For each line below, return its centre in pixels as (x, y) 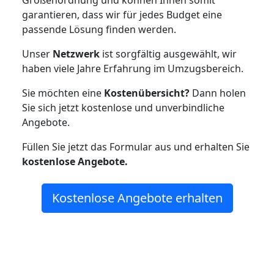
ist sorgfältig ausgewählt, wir (168, 54)
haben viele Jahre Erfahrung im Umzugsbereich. (133, 68)
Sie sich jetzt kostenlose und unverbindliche (123, 108)
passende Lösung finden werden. (99, 29)
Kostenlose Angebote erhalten (137, 198)
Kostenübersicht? (147, 93)
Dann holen (218, 93)
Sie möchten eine (63, 93)
